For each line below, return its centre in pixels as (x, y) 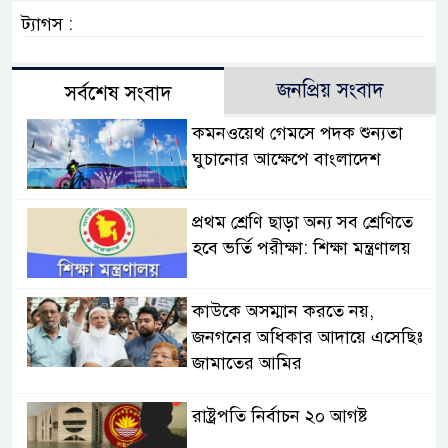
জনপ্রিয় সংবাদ (330, 90)
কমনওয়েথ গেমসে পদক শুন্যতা (297, 132)
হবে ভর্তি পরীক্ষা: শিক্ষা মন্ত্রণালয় (301, 247)
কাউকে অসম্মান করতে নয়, (282, 310)
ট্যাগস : (47, 23)
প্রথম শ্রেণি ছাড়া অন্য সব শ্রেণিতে (302, 221)
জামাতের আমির (246, 362)
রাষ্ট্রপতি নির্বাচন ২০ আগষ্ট (279, 415)
